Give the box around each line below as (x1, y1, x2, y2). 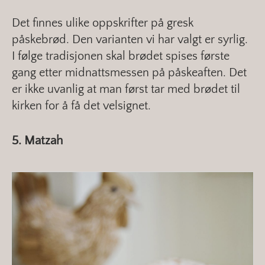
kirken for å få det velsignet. (12, 99, 151, 113)
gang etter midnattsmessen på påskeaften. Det (12, 66, 247, 80)
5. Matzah (12, 134, 63, 148)
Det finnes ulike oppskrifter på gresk (12, 17, 193, 30)
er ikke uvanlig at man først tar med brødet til (12, 83, 240, 96)
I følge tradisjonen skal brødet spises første (12, 50, 230, 63)
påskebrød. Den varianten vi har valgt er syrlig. (12, 33, 248, 47)
